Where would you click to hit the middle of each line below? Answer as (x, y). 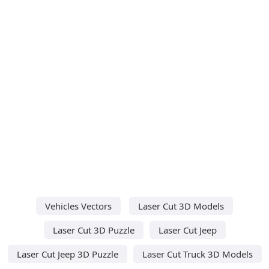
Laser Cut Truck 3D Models (197, 254)
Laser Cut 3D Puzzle (93, 230)
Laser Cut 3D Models (181, 206)
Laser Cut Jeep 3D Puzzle (67, 254)
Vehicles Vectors (78, 206)
